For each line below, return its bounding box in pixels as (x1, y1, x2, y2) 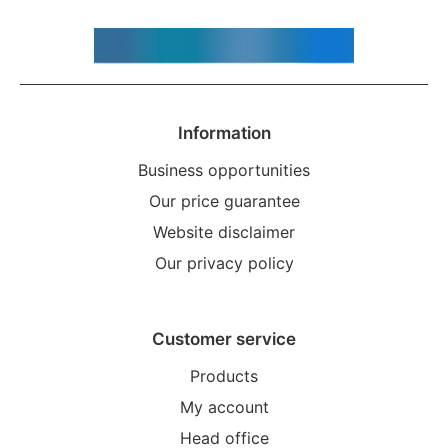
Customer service (152, 329, 296, 350)
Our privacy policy (154, 253, 294, 274)
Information (177, 123, 271, 144)
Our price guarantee (148, 191, 300, 212)
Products (190, 366, 258, 387)
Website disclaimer (153, 222, 295, 243)
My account (179, 397, 269, 418)
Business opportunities (138, 160, 310, 181)
